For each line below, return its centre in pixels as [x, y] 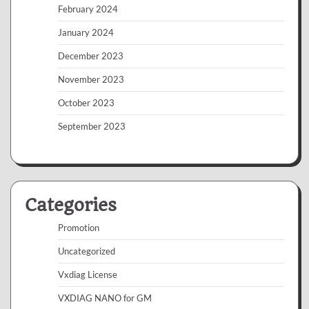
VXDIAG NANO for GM [105, 298]
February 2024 [88, 9]
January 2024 [86, 33]
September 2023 [92, 127]
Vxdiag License [88, 275]
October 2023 [86, 103]
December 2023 [91, 56]
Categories [71, 205]
